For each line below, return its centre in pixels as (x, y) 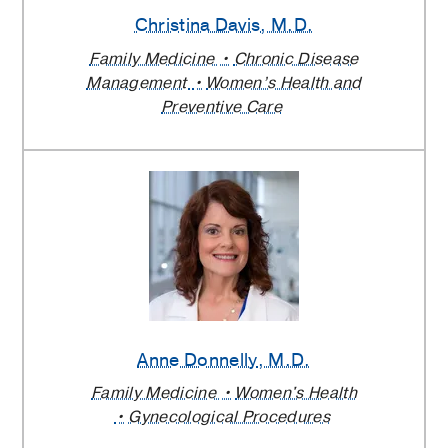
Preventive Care (221, 106)
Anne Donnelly (197, 359)
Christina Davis (197, 25)
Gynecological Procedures (229, 417)
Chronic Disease (296, 58)
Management (138, 82)
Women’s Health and (284, 82)
